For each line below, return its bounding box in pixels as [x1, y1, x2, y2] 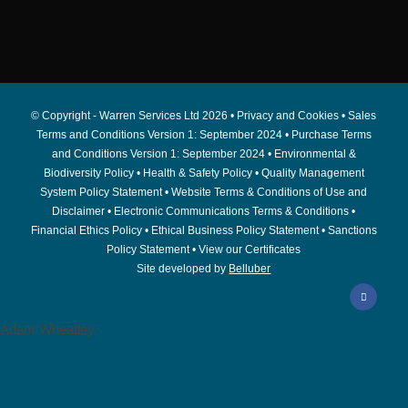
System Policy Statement [40, 185, 163, 199]
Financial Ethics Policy [30, 223, 142, 237]
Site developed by [137, 261, 229, 275]
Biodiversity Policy [43, 166, 134, 179]
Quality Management [260, 166, 364, 179]
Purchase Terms [291, 127, 372, 141]
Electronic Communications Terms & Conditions [114, 204, 350, 218]
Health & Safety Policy [142, 166, 252, 179]
